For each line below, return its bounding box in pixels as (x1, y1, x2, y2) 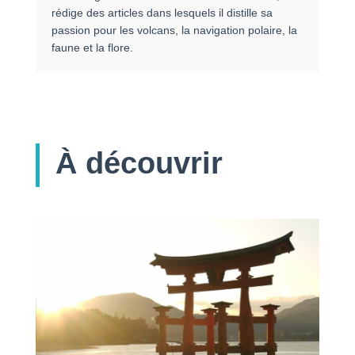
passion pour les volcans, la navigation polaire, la (51, 23, 297, 36)
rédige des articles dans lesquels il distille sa (51, 6, 273, 19)
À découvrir (55, 146, 223, 180)
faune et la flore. (51, 40, 136, 54)
